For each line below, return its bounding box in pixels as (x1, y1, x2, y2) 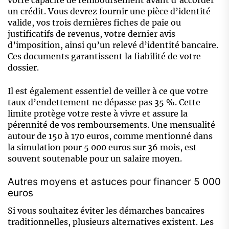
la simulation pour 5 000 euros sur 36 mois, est (8, 142, 197, 153)
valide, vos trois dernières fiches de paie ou (8, 17, 181, 28)
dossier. (8, 62, 39, 73)
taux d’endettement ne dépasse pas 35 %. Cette (8, 97, 200, 108)
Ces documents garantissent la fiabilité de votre (8, 51, 201, 62)
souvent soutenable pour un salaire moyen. (8, 153, 182, 164)
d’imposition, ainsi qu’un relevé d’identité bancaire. (8, 40, 218, 51)
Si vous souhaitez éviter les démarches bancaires (8, 205, 204, 216)
